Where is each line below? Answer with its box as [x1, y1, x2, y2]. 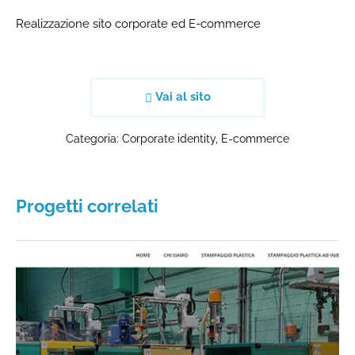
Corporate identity [122, 132, 216, 145]
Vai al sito [151, 90, 211, 105]
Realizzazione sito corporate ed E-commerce [16, 16, 261, 31]
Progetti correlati [16, 195, 158, 216]
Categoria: [66, 132, 122, 145]
